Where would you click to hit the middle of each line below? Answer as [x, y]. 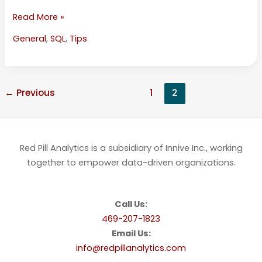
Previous [34, 92]
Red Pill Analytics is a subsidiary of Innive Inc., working [131, 148]
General [30, 39]
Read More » [39, 17]
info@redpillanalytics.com [131, 248]
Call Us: [131, 204]
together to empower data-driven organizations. [131, 163]
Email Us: [131, 234]
